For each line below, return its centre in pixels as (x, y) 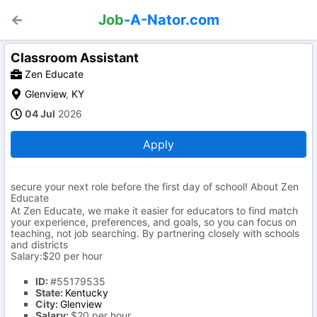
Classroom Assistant (75, 58)
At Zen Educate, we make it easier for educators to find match (154, 211)
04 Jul (40, 114)
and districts (39, 244)
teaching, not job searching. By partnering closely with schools (155, 233)
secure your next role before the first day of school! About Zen (155, 186)
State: (50, 293)
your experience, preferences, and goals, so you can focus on (154, 222)
